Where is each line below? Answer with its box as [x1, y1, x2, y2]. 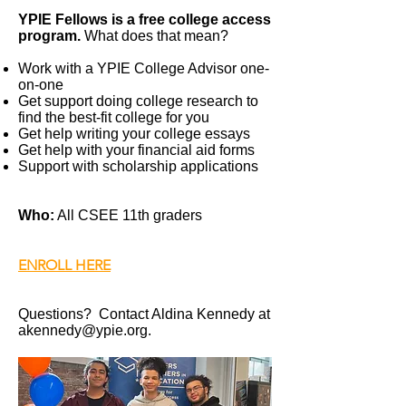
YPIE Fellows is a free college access [18, 12, 271, 27]
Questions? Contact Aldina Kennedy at [18, 306, 270, 322]
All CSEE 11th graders [54, 208, 202, 223]
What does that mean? [84, 28, 228, 43]
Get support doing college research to [18, 93, 258, 109]
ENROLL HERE [18, 256, 111, 274]
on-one [18, 77, 63, 92]
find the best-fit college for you [18, 110, 209, 125]
